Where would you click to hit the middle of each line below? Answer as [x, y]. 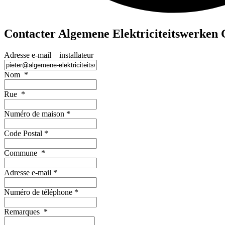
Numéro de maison [35, 114]
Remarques [24, 211]
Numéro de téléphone [39, 192]
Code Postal [24, 133]
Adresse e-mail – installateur [49, 55]
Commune [23, 153]
